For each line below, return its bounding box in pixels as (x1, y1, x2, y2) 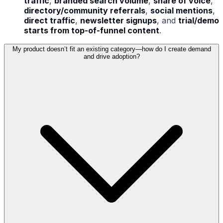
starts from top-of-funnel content (24, 25, 159, 36)
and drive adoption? (83, 53, 140, 61)
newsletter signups (80, 15, 157, 26)
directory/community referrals (24, 5, 145, 16)
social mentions (150, 5, 213, 16)
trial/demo (178, 15, 219, 26)
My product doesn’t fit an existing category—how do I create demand (12, 45, 211, 53)
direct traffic (24, 15, 75, 26)
